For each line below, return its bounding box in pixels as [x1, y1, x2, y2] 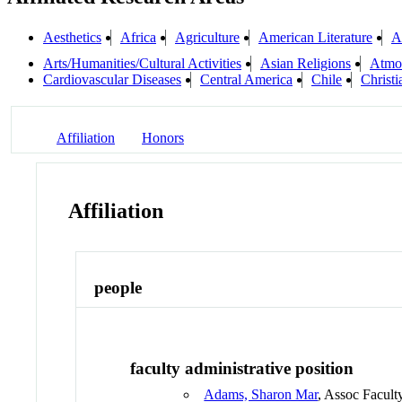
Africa [120, 30, 156, 46]
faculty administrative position [130, 358, 354, 378]
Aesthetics [43, 30, 101, 46]
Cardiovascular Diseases [43, 72, 181, 88]
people [94, 278, 143, 298]
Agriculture [175, 30, 240, 46]
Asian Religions [260, 56, 351, 72]
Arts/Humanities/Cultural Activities [43, 56, 241, 72]
